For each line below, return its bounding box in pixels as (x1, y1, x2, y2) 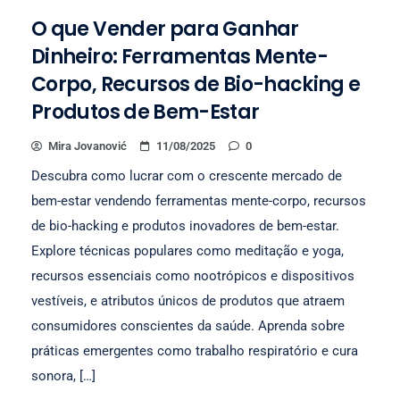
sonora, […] (31, 368, 96, 384)
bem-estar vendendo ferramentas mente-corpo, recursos (31, 193, 366, 209)
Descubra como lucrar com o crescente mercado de (31, 168, 342, 184)
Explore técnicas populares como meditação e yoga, (31, 243, 344, 259)
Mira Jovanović (48, 139, 127, 153)
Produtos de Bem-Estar (31, 98, 260, 126)
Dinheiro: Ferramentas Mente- (31, 43, 329, 71)
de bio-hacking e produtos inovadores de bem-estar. (31, 218, 339, 234)
